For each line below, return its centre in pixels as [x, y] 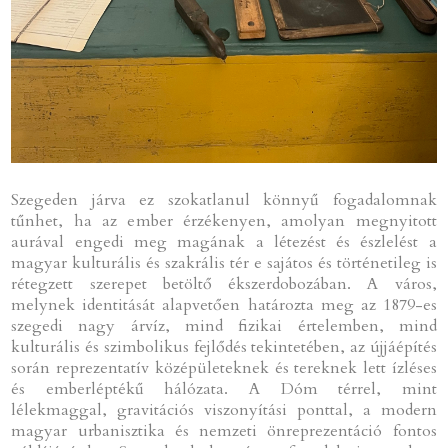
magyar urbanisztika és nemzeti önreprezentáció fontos [224, 430]
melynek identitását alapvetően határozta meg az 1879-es [224, 304]
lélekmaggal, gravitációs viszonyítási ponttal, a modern [224, 409]
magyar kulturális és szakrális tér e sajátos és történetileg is [224, 262]
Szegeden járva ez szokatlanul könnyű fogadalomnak [224, 199]
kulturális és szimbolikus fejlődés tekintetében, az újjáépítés [224, 346]
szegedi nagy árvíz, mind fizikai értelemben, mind [224, 325]
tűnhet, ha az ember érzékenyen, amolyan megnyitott [224, 220]
